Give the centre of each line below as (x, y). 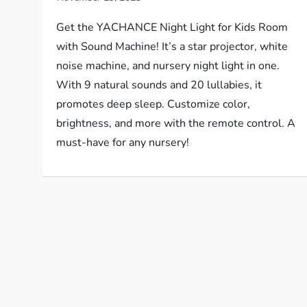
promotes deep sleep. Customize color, (153, 104)
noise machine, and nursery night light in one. (168, 66)
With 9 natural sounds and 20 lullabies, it (159, 85)
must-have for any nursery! (123, 143)
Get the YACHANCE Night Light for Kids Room (172, 27)
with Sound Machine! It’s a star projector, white (172, 47)
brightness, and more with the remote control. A (176, 123)
